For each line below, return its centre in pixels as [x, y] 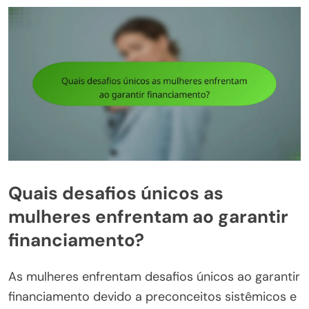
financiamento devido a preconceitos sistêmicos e [152, 296]
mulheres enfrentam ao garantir [148, 217]
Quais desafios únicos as [116, 193]
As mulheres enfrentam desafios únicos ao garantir [154, 276]
